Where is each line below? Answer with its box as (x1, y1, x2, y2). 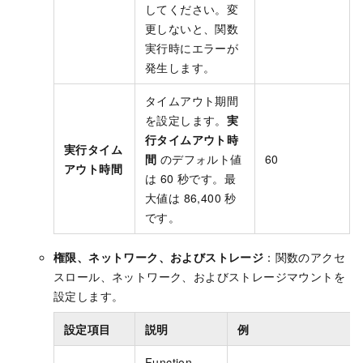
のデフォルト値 (156, 151, 242, 168)
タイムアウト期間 (145, 92, 239, 109)
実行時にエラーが (145, 40, 239, 57)
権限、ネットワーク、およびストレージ (53, 249, 264, 266)
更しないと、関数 (145, 20, 239, 37)
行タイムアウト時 (145, 131, 239, 148)
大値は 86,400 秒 (145, 190, 237, 207)
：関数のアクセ (263, 249, 346, 266)
